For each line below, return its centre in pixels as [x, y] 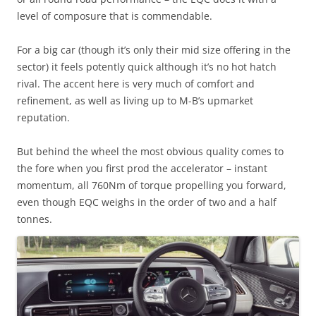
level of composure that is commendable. [115, 16]
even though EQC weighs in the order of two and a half [147, 202]
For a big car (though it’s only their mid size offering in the [154, 49]
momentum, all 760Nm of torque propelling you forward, [152, 185]
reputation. [43, 117]
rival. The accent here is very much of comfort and [136, 83]
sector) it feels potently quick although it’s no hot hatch [147, 66]
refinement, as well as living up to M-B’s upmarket [135, 100]
